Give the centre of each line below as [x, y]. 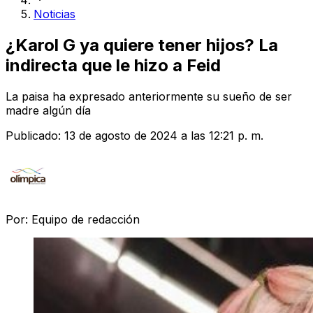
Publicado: [35, 135]
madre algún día [48, 110]
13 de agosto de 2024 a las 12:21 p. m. [164, 135]
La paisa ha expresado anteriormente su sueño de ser [149, 96]
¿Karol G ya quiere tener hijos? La [142, 45]
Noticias [54, 14]
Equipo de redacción [86, 219]
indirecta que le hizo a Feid [113, 65]
